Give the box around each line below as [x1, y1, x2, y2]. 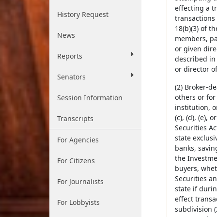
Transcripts [57, 114, 93, 123]
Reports [57, 51, 82, 61]
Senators [57, 72, 86, 81]
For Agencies [57, 135, 99, 144]
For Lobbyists [57, 198, 100, 207]
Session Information [57, 93, 123, 102]
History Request [57, 10, 108, 19]
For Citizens [57, 156, 95, 165]
